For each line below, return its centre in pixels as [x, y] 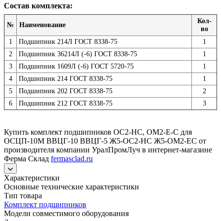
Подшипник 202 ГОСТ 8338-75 [66, 91]
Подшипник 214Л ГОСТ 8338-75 [68, 41]
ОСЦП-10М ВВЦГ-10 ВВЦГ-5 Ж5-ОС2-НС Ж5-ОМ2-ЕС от [105, 141]
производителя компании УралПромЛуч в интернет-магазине [108, 149]
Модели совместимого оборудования [66, 213]
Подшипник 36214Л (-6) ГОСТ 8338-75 [78, 54]
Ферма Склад [27, 158]
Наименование [42, 25]
